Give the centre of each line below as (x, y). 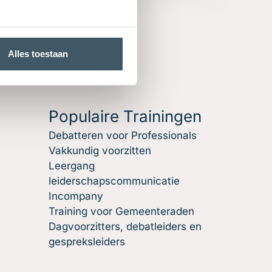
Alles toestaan (38, 53)
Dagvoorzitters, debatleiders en (125, 226)
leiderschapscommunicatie (114, 181)
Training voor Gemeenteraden (121, 211)
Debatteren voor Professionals (123, 135)
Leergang (72, 166)
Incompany (76, 196)
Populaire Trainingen (125, 116)
